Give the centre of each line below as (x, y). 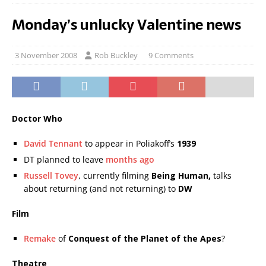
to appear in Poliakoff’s (130, 143)
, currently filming (115, 175)
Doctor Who (37, 118)
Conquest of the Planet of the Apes (145, 238)
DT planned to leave (65, 159)
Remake (40, 238)
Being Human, (181, 175)
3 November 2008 (46, 55)
